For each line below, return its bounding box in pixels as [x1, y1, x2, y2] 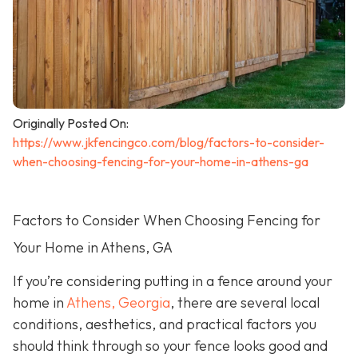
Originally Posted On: [13, 115, 129, 132]
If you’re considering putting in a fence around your [13, 272, 332, 291]
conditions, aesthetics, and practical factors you [13, 315, 316, 334]
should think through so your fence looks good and [13, 336, 328, 356]
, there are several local [170, 293, 320, 312]
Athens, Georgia [66, 293, 170, 312]
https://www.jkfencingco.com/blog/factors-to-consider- [13, 134, 324, 151]
